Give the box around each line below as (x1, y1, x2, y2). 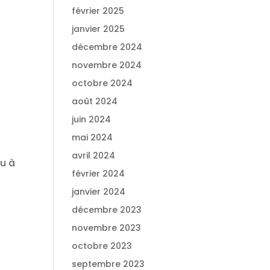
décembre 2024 (72, 41, 143, 53)
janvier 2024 (72, 186, 126, 198)
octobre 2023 (72, 240, 133, 252)
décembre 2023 (72, 204, 142, 216)
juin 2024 (72, 113, 111, 125)
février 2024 (72, 168, 125, 180)
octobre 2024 (72, 77, 133, 89)
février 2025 (72, 5, 125, 17)
